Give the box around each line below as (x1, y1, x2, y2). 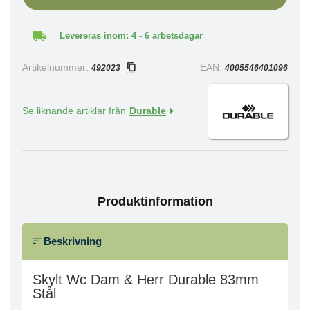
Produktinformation (97, 194, 213, 208)
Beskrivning (41, 235, 102, 247)
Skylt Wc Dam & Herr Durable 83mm (33, 272, 259, 288)
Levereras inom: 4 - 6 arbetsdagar (60, 30, 203, 41)
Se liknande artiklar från (22, 106, 126, 116)
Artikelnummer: (22, 62, 91, 73)
